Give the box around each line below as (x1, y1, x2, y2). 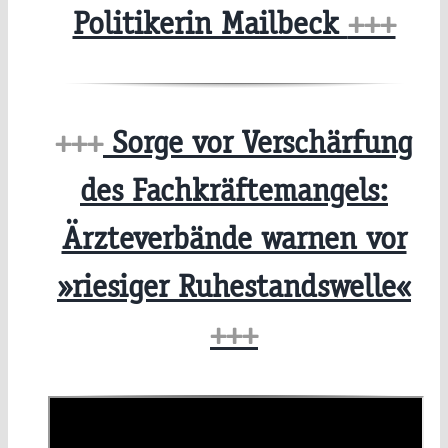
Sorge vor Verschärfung (103, 123, 413, 163)
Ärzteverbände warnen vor (61, 219, 407, 259)
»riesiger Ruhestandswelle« (57, 267, 411, 307)
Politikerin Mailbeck (72, 3, 348, 43)
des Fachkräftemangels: (80, 171, 388, 211)
